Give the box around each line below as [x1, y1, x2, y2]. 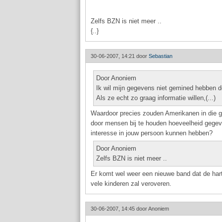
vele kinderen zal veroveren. [91, 180, 171, 187]
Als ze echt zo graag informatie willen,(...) [96, 94, 216, 102]
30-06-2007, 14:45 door [91, 206, 148, 212]
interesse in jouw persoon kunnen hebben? [91, 129, 213, 137]
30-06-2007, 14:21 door [91, 53, 149, 59]
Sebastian [149, 53, 172, 59]
